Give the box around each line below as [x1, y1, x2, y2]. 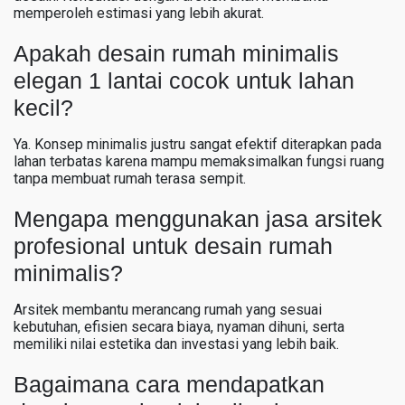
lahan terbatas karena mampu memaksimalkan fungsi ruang [14, 152, 384, 170]
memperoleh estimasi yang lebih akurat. [14, 4, 264, 22]
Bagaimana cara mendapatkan [14, 371, 325, 397]
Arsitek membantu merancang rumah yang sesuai [14, 300, 322, 318]
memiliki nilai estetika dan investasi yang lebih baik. [14, 334, 339, 353]
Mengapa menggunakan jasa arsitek [14, 205, 382, 231]
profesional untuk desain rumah [14, 232, 333, 259]
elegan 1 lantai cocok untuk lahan [14, 67, 354, 93]
